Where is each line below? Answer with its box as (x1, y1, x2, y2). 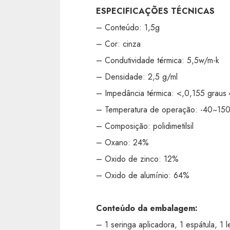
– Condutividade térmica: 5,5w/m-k (96, 54, 219, 66)
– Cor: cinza (96, 37, 141, 50)
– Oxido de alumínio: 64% (96, 169, 189, 181)
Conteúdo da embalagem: (96, 202, 198, 214)
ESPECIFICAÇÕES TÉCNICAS (96, 5, 215, 17)
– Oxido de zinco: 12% (96, 152, 179, 165)
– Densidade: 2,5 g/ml (96, 70, 178, 83)
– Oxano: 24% (96, 136, 149, 148)
